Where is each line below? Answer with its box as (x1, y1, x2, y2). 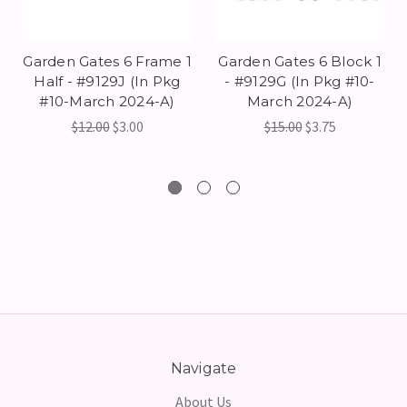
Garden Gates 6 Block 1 (218, 52, 382, 70)
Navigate (170, 359, 237, 377)
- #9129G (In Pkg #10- (224, 72, 375, 90)
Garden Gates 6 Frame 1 (23, 52, 192, 70)
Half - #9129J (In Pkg (34, 72, 181, 90)
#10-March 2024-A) (39, 92, 175, 110)
